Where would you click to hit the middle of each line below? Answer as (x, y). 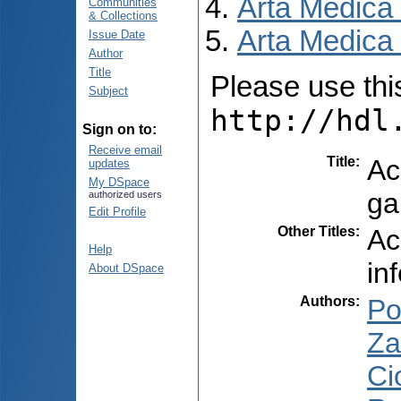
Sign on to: (119, 129)
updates (109, 163)
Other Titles (316, 231)
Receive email (125, 150)
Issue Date (117, 34)
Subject (108, 91)
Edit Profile (117, 212)
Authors (328, 301)
